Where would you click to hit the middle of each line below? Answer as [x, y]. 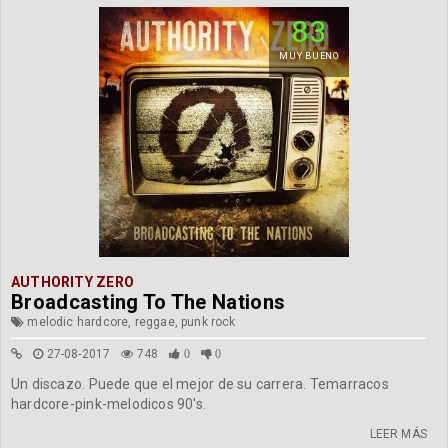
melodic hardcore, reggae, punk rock [130, 322]
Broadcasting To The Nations [148, 302]
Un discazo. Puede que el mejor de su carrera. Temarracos [200, 384]
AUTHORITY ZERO [72, 282]
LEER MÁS [398, 434]
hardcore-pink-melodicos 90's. [109, 404]
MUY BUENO [309, 56]
